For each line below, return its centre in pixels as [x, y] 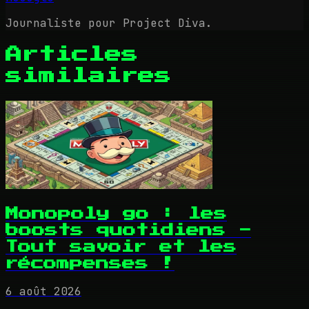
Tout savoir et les [121, 246]
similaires [88, 76]
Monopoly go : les [116, 213]
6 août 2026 [43, 292]
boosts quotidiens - [128, 230]
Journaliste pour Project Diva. [109, 23]
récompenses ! [90, 263]
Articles [72, 54]
